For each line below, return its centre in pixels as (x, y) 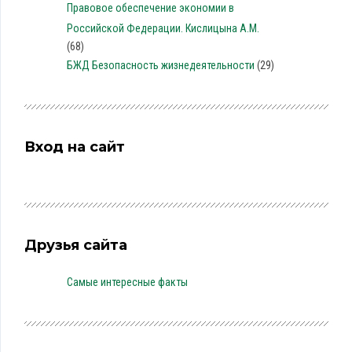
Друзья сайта (76, 245)
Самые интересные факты (127, 282)
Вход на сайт (75, 147)
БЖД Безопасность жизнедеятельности (160, 65)
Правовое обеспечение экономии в (150, 8)
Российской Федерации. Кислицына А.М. (163, 28)
